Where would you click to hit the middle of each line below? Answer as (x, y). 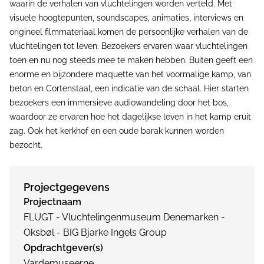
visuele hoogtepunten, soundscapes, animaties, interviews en (126, 18)
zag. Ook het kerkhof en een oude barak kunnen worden (117, 131)
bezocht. (26, 145)
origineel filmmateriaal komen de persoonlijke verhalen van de (129, 32)
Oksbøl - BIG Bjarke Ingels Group (95, 233)
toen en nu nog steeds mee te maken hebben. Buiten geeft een (131, 60)
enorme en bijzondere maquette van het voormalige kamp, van (130, 75)
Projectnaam (52, 202)
